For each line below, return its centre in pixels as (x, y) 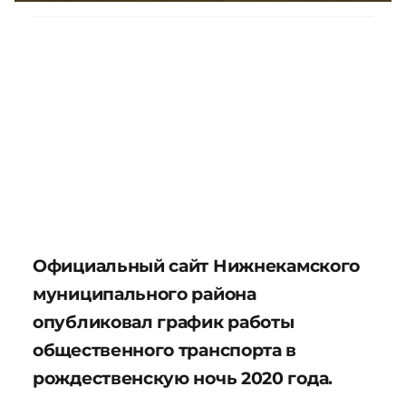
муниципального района (145, 293)
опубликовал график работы (164, 321)
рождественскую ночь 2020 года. (183, 377)
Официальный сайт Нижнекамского (197, 265)
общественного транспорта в (165, 349)
